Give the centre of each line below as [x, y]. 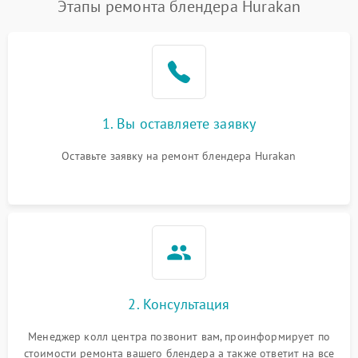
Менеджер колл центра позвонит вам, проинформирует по [179, 336]
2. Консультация [179, 304]
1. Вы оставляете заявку [179, 123]
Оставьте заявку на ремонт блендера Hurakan [179, 155]
